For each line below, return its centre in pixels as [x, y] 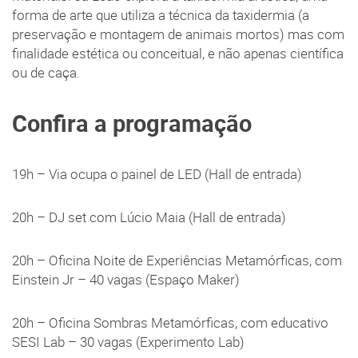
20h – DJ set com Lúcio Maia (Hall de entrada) [152, 218]
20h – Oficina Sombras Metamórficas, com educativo [170, 323]
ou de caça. [49, 73]
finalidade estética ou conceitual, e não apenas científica [178, 54]
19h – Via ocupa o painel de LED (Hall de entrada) [159, 175]
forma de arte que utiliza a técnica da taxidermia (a [161, 16]
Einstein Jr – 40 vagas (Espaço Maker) [127, 280]
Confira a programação [132, 123]
